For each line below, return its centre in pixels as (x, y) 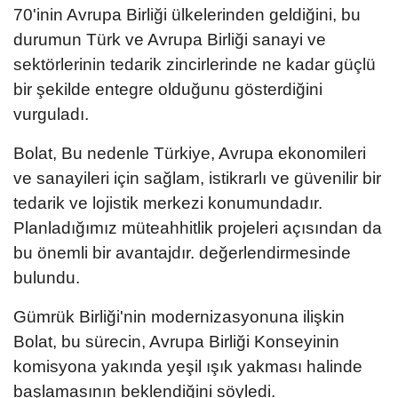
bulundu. (47, 277)
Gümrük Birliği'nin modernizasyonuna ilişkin (179, 316)
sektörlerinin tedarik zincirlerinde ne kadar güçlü (195, 64)
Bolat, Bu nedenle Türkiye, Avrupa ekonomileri (190, 153)
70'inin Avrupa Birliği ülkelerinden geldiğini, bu (187, 14)
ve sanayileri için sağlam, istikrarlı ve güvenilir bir (197, 178)
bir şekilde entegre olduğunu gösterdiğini (168, 89)
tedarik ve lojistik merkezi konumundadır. (168, 203)
